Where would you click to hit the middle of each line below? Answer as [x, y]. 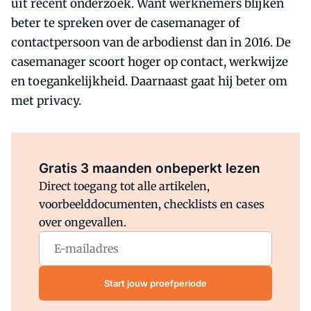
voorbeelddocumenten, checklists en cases [152, 204]
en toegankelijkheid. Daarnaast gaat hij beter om [149, 81]
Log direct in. [184, 149]
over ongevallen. [83, 222]
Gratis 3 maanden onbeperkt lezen [150, 168]
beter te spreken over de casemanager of [125, 23]
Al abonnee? [127, 149]
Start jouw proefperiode [155, 283]
